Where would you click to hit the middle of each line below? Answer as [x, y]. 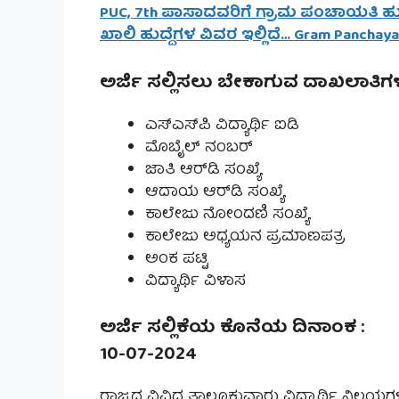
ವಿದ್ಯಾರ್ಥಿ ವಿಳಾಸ [195, 281]
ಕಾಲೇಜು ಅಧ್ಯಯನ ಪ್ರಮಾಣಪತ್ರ [245, 237]
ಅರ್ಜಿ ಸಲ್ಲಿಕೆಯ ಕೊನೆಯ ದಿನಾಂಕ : [232, 329]
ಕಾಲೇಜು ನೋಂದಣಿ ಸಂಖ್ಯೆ [228, 215]
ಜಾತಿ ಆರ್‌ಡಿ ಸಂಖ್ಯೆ [204, 170]
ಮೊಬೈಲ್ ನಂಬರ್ [199, 148]
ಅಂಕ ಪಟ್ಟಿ [176, 259]
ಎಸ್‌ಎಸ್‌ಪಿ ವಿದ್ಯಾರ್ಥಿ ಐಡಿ [222, 126]
